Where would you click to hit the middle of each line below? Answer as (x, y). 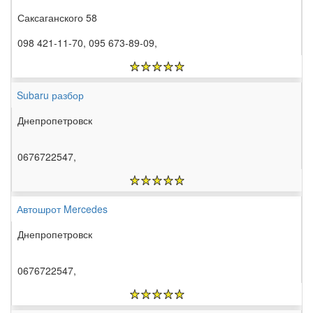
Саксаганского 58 (57, 18)
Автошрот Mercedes (62, 209)
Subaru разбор (50, 95)
